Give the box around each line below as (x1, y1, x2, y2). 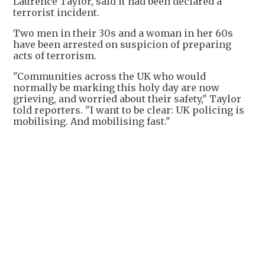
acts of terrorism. (13, 50, 96, 62)
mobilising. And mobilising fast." (13, 115, 170, 128)
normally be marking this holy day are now (13, 82, 219, 94)
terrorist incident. (13, 7, 99, 19)
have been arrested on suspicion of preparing (13, 38, 231, 51)
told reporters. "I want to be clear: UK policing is (13, 104, 244, 117)
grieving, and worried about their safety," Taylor (13, 93, 241, 105)
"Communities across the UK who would (13, 70, 206, 83)
